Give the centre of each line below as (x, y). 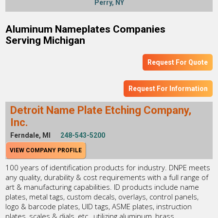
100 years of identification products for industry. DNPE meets (108, 167)
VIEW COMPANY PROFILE (46, 150)
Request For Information (168, 88)
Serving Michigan (45, 40)
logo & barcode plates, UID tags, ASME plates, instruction (99, 206)
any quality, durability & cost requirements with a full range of (107, 177)
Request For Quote (177, 62)
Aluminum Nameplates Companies (86, 29)
